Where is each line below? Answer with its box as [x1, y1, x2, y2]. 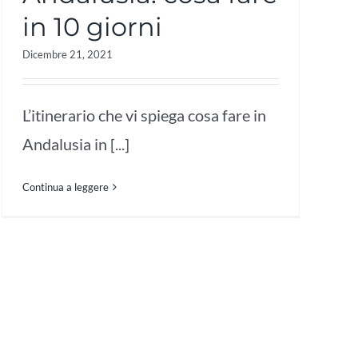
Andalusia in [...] [22, 133, 129, 153]
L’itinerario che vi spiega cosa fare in [22, 105, 266, 125]
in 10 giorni [22, 10, 162, 42]
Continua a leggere [22, 180, 109, 193]
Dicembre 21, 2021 [22, 47, 113, 61]
